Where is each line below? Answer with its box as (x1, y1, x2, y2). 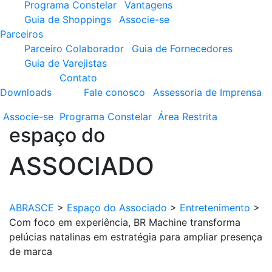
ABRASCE (9, 202, 54, 214)
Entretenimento (180, 202, 250, 214)
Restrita (182, 110, 217, 123)
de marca (9, 245, 52, 257)
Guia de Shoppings (24, 13, 111, 25)
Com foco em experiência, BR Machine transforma (9, 216, 240, 228)
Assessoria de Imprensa (153, 86, 262, 98)
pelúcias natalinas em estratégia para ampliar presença (9, 231, 262, 243)
